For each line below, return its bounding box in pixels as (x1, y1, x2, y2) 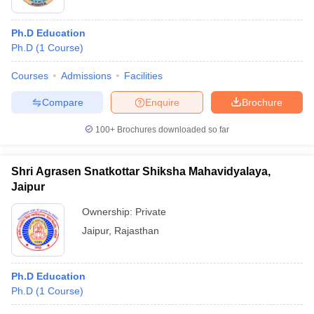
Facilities (124, 70, 163, 81)
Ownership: (82, 206, 135, 217)
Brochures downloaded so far (115, 125, 229, 135)
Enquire (145, 96, 179, 108)
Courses (11, 70, 48, 81)
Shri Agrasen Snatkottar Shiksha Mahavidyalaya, (11, 165, 271, 177)
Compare (41, 96, 83, 108)
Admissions (61, 70, 111, 81)
